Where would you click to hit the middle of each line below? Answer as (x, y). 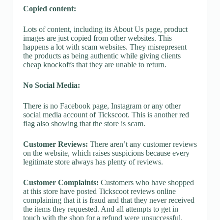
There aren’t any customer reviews (142, 144)
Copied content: (49, 8)
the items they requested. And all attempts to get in (100, 209)
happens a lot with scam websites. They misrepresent (105, 47)
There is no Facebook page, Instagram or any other (102, 106)
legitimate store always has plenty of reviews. (93, 162)
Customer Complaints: (61, 182)
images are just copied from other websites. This (97, 38)
